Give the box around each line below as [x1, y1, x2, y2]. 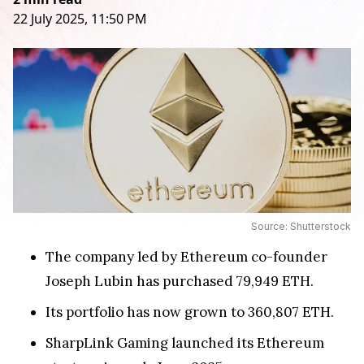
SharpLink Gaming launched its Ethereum [45, 333, 324, 352]
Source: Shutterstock [251, 219, 351, 232]
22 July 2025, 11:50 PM [13, 10, 147, 28]
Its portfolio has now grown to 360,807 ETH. [45, 302, 334, 321]
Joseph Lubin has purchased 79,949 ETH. [45, 271, 314, 290]
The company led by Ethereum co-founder [45, 247, 327, 266]
